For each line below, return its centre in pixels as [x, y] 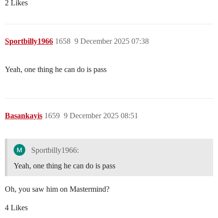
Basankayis [24, 116]
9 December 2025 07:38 [112, 41]
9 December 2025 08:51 [101, 116]
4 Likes [16, 208]
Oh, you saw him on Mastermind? [57, 189]
